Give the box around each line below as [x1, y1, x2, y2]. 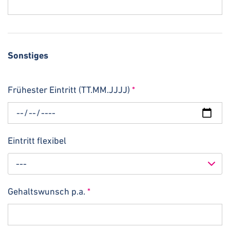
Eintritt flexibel [8, 135, 66, 146]
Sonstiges [8, 50, 48, 61]
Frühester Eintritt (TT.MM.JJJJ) [8, 84, 132, 95]
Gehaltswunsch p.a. [8, 185, 87, 197]
